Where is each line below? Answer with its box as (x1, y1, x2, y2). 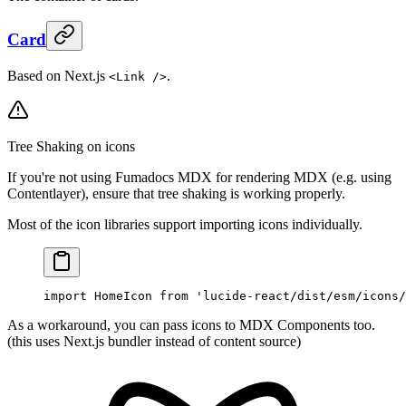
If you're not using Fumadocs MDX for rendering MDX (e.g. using (7, 169, 391, 185)
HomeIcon (87, 288, 159, 303)
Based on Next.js (7, 67, 109, 83)
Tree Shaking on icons (7, 138, 135, 154)
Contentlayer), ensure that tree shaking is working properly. (7, 185, 345, 201)
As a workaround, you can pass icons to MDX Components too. (7, 316, 375, 333)
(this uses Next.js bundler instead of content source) (7, 333, 301, 349)
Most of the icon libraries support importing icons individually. (7, 216, 362, 232)
